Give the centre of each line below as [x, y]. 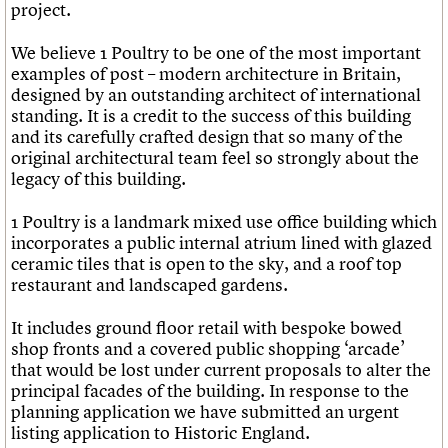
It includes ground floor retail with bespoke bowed [206, 328]
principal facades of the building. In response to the [210, 391]
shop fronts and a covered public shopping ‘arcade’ [208, 349]
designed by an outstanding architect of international [216, 95]
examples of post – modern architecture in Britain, [206, 74]
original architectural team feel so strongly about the [215, 158]
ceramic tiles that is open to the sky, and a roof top [206, 264]
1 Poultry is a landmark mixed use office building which [224, 222]
